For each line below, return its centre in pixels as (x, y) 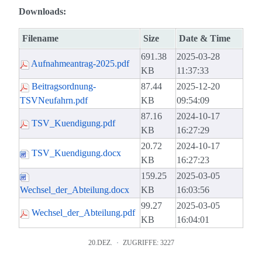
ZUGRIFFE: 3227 (148, 243)
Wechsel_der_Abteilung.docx (75, 190)
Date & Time (205, 39)
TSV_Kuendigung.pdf (73, 123)
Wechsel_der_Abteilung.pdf (83, 213)
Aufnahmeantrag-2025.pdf (80, 64)
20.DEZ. (100, 243)
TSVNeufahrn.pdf (54, 101)
